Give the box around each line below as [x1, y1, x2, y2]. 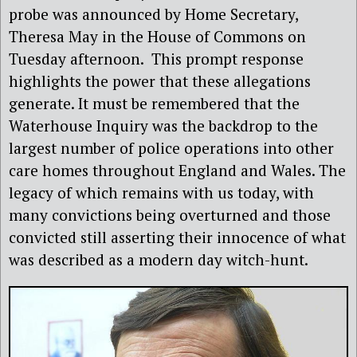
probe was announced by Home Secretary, [9, 3, 298, 24]
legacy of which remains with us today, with [9, 182, 314, 202]
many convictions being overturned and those [9, 204, 331, 225]
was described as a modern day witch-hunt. [9, 249, 308, 269]
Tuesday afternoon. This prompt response [9, 48, 304, 69]
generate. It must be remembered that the [9, 92, 300, 113]
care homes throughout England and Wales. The [9, 159, 346, 180]
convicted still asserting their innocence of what [9, 226, 346, 247]
